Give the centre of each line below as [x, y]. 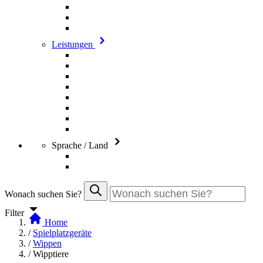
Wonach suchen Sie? [44, 194]
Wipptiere [51, 254]
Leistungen [73, 44]
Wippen [47, 243]
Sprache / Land [81, 145]
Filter [16, 213]
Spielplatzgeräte [62, 233]
